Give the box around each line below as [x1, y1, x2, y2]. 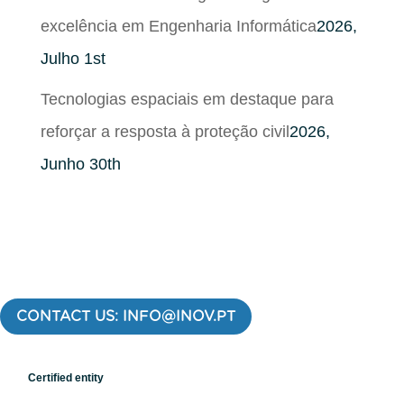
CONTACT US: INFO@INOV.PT [16, 308, 235, 326]
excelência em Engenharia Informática [40, 16, 317, 35]
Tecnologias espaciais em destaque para [40, 89, 334, 108]
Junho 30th [40, 154, 121, 173]
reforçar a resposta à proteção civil [40, 122, 289, 141]
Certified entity [28, 372, 104, 385]
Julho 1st [40, 49, 106, 68]
